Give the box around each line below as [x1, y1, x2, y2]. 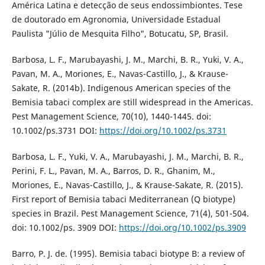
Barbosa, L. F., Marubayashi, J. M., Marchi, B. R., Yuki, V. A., [11, 54, 244, 66]
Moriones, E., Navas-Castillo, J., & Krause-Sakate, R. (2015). [11, 179, 243, 191]
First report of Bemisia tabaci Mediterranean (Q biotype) [11, 193, 235, 205]
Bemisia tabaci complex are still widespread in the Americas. [11, 96, 253, 108]
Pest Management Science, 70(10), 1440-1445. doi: [11, 111, 211, 122]
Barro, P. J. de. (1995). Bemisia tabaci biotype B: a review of [11, 248, 245, 260]
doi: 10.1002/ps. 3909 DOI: [11, 222, 119, 234]
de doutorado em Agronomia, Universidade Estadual [11, 14, 221, 25]
